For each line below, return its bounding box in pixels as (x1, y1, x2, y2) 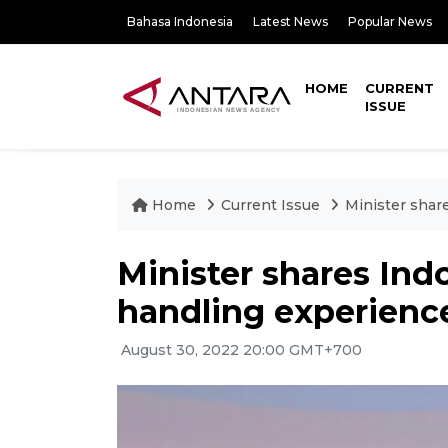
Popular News (348, 14, 432, 29)
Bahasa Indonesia (127, 14, 233, 29)
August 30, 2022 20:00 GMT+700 (117, 341, 362, 359)
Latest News (253, 14, 328, 29)
